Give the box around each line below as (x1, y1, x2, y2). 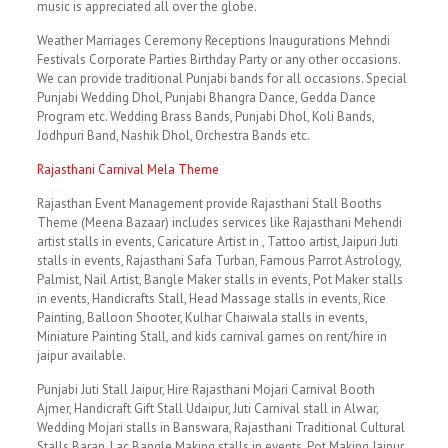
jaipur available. (36, 347, 126, 364)
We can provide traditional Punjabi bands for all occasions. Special (36, 70, 407, 87)
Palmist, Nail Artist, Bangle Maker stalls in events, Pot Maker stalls (36, 271, 403, 288)
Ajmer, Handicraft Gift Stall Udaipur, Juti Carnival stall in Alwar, (36, 400, 378, 417)
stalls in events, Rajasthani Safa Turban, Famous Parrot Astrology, (36, 252, 401, 269)
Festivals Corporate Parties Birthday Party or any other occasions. (36, 51, 400, 68)
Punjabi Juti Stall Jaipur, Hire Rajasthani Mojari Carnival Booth (36, 381, 375, 398)
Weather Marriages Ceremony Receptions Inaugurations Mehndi (36, 32, 390, 49)
